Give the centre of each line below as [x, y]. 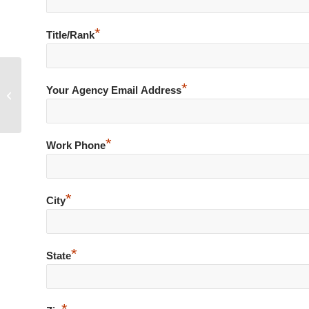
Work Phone [76, 145]
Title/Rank [70, 35]
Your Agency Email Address [114, 90]
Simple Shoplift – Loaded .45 [83, 94]
